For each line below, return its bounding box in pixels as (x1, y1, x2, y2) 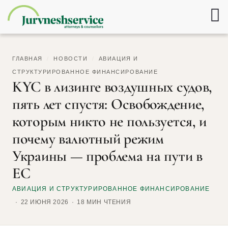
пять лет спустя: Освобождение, (12, 95, 205, 114)
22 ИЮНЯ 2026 (20, 198, 69, 206)
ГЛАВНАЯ (12, 55, 43, 62)
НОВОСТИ (53, 55, 88, 62)
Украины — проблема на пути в (12, 147, 203, 166)
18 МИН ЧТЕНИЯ (77, 198, 131, 206)
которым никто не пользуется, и (12, 112, 207, 131)
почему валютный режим (12, 129, 164, 149)
